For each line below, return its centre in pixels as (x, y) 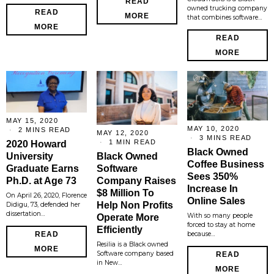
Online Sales (216, 201)
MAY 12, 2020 (123, 132)
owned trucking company (227, 8)
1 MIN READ (131, 142)
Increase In (213, 188)
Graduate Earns (43, 169)
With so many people (220, 215)
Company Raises (136, 180)
